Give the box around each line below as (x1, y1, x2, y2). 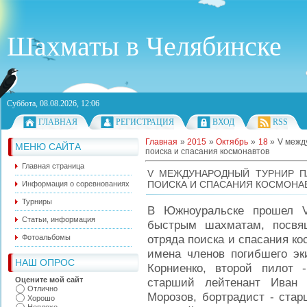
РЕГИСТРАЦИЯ (116, 117, 174, 127)
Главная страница (22, 162, 84, 170)
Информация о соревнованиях (22, 180, 130, 188)
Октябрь (216, 137, 249, 147)
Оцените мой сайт (15, 275, 83, 284)
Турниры (22, 197, 52, 206)
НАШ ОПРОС (15, 257, 75, 268)
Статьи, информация (22, 215, 95, 223)
